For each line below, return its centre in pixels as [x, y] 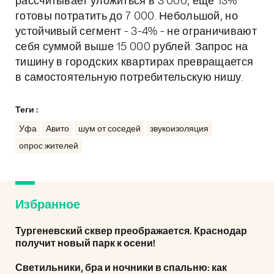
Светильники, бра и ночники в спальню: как [121, 268]
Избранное [48, 205]
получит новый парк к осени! [85, 243]
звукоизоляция [179, 129]
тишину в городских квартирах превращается [135, 62]
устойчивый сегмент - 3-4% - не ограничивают [136, 32]
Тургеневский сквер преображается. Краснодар [131, 231]
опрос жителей [49, 146]
